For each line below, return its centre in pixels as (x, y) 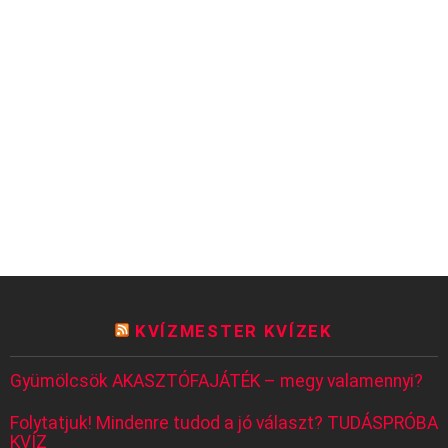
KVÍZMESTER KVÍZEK (234, 331)
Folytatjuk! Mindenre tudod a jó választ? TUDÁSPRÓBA (224, 422)
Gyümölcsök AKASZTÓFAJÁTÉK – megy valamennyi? (216, 381)
